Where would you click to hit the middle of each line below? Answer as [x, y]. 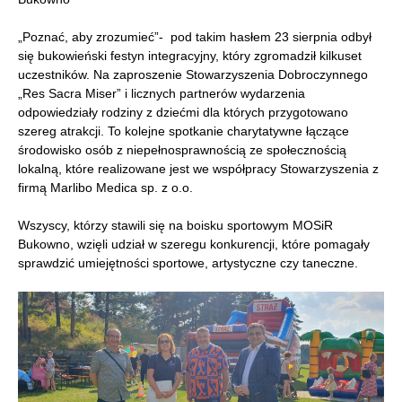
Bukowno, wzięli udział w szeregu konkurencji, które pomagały [194, 244]
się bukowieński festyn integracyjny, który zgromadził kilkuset [190, 55]
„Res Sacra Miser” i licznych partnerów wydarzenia [162, 93]
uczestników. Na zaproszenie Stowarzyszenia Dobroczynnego [193, 74]
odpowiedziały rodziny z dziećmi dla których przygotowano [183, 112]
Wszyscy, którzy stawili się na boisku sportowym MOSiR [175, 225]
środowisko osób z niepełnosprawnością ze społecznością [182, 149]
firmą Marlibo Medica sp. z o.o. [105, 187]
